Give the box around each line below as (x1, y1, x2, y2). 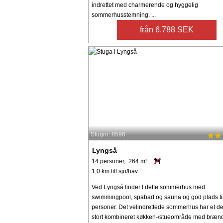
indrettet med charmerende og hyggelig (92, 1, 198, 8)
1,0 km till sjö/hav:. (92, 167, 141, 175)
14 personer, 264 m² (92, 157, 147, 165)
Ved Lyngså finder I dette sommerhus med (92, 183, 205, 191)
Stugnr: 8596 (91, 131, 125, 138)
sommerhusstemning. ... (92, 11, 156, 18)
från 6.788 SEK (140, 25, 194, 34)
